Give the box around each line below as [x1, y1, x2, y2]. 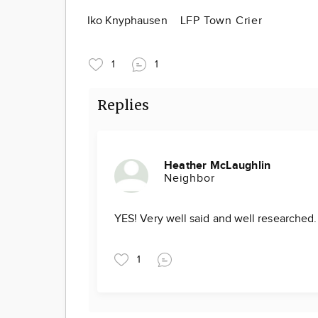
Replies [97, 96, 150, 114]
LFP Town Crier [180, 13, 263, 28]
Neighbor [164, 171, 215, 185]
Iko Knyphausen [87, 13, 170, 28]
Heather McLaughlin [164, 158, 271, 172]
